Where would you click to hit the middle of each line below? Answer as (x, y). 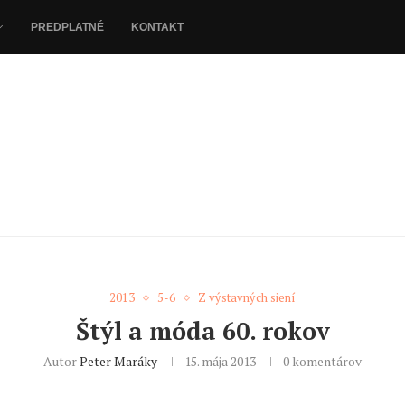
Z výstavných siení (247, 298)
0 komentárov (322, 362)
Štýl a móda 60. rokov (202, 331)
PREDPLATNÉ (67, 27)
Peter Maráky (118, 362)
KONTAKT (157, 27)
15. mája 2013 (220, 362)
